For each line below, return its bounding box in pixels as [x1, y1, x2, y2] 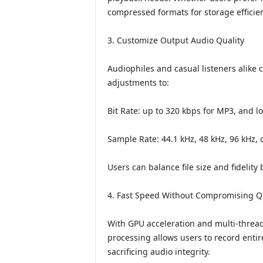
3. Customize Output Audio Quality [107, 35, 244, 46]
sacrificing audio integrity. [107, 246, 210, 257]
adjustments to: [107, 77, 169, 88]
